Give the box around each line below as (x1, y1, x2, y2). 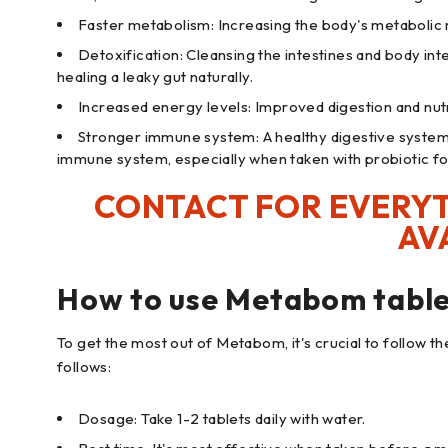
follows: (57, 357, 112, 377)
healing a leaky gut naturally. (57, 67, 253, 87)
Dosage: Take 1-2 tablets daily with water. (78, 409, 366, 429)
